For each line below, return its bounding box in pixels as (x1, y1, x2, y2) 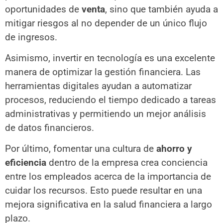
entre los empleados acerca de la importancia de (5, 171, 211, 183)
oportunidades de (5, 3, 82, 15)
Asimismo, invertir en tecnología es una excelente (5, 52, 215, 64)
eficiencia (5, 157, 46, 169)
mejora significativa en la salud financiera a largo (5, 199, 212, 211)
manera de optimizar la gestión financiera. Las (5, 66, 201, 78)
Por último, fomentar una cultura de (5, 143, 156, 155)
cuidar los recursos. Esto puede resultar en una (5, 185, 202, 197)
